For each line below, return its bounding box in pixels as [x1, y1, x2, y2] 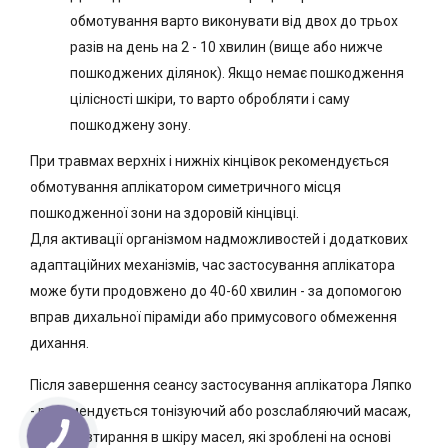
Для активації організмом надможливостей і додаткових [30, 231, 408, 247]
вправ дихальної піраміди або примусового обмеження [30, 309, 397, 325]
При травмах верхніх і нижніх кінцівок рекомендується [30, 153, 389, 169]
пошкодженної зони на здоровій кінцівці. [30, 205, 299, 221]
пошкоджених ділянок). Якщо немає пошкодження [70, 65, 404, 81]
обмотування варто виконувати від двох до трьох [70, 13, 398, 29]
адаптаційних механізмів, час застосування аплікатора [30, 257, 395, 273]
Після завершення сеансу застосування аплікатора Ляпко [30, 377, 412, 393]
